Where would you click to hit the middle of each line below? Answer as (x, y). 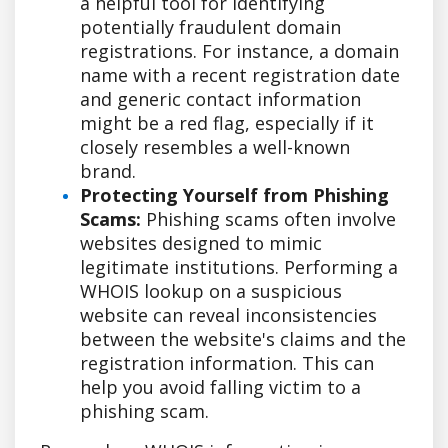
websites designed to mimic (201, 242)
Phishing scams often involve (268, 218)
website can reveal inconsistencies (228, 314)
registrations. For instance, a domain (239, 50)
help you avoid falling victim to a (220, 386)
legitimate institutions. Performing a (239, 266)
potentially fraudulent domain (210, 26)
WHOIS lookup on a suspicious (211, 290)
